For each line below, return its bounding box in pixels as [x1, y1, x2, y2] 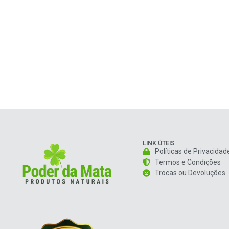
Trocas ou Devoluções [154, 168, 225, 177]
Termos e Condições [154, 157, 221, 166]
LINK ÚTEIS [142, 139, 175, 147]
